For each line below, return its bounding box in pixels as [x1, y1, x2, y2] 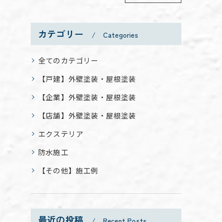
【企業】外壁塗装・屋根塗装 [38, 92, 136, 103]
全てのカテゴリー [38, 55, 99, 66]
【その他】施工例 [38, 165, 99, 176]
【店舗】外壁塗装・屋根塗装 [38, 110, 136, 121]
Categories [103, 30, 138, 40]
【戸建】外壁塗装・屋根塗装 [38, 73, 136, 84]
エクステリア [38, 128, 84, 139]
